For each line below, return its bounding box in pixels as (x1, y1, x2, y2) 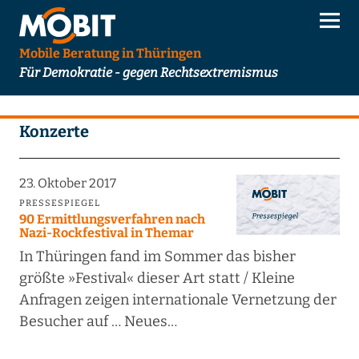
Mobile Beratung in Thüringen (18, 46, 201, 62)
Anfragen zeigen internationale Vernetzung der (18, 291, 337, 309)
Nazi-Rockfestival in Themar (18, 225, 194, 241)
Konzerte (18, 122, 89, 142)
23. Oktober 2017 (18, 175, 116, 192)
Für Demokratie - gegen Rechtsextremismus (18, 65, 278, 81)
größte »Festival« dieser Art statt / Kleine (18, 269, 295, 288)
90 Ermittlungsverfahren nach (18, 212, 205, 228)
